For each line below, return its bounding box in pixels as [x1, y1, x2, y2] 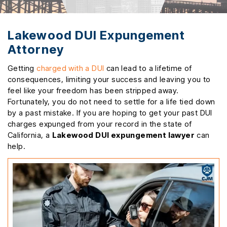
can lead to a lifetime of [104, 63, 192, 73]
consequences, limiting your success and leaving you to [8, 74, 211, 84]
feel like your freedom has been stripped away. [8, 85, 179, 95]
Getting [8, 63, 37, 73]
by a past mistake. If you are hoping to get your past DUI [8, 107, 212, 118]
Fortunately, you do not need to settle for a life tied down [8, 96, 215, 106]
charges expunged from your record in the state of [8, 119, 192, 129]
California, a [8, 130, 52, 140]
